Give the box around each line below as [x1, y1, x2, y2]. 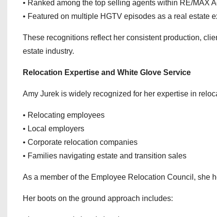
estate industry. [23, 47, 74, 55]
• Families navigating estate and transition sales [23, 152, 186, 160]
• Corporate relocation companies [23, 138, 138, 146]
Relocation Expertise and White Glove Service [23, 68, 191, 77]
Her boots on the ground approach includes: [23, 194, 173, 202]
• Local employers [23, 124, 84, 133]
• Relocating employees [23, 111, 105, 119]
